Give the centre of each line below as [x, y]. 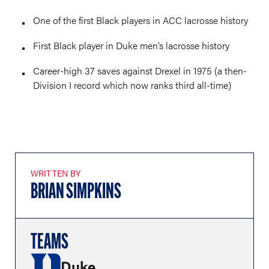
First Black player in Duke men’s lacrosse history [131, 45]
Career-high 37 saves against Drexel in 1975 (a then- [140, 71]
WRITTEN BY [56, 173]
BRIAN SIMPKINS [76, 193]
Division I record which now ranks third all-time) [132, 85]
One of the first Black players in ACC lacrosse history [141, 20]
